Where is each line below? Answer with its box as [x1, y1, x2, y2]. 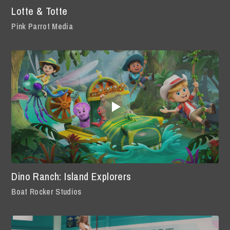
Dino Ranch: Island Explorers [11, 169, 131, 183]
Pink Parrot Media [11, 20, 73, 32]
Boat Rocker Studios [11, 185, 82, 197]
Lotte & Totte [11, 4, 68, 18]
